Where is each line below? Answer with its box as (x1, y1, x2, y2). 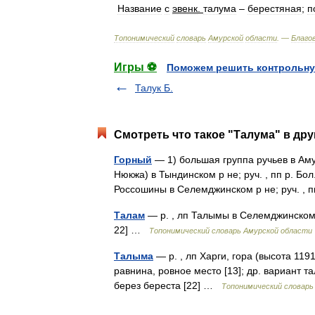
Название (117, 3, 162, 14)
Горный (114, 154, 152, 165)
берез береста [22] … (114, 280, 221, 291)
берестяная (247, 3, 302, 14)
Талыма (114, 250, 153, 262)
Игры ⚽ (114, 61, 157, 73)
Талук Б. (135, 82, 173, 94)
